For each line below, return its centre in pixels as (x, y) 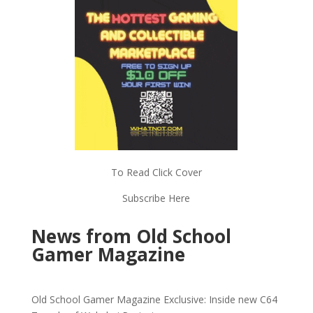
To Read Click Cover (156, 173)
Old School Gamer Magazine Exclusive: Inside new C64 (154, 300)
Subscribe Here (156, 198)
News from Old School (131, 236)
